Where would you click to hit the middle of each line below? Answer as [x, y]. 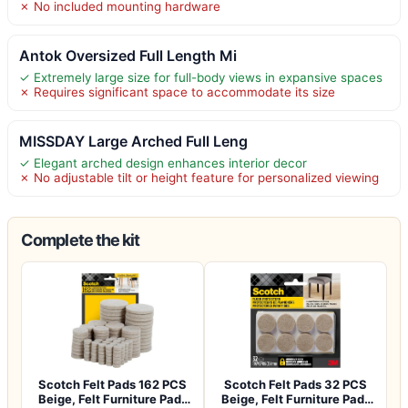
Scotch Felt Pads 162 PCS [112, 384]
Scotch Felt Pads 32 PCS [296, 384]
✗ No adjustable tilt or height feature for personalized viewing [199, 177]
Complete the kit [81, 240]
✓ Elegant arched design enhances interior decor [163, 163]
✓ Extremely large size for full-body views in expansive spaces [201, 77]
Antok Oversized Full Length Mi [128, 55]
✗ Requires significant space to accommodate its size [177, 92]
